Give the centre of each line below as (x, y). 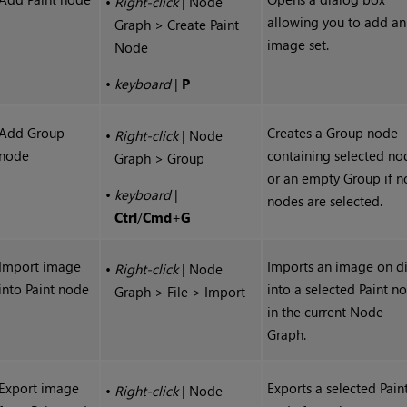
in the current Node (326, 312)
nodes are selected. (325, 201)
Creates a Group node (333, 133)
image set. (298, 45)
